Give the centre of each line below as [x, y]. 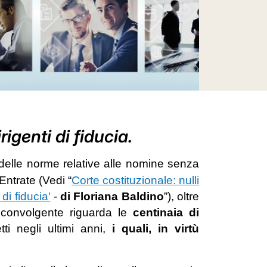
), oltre [183, 196]
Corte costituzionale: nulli [135, 180]
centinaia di [166, 212]
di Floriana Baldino [112, 196]
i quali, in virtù [156, 229]
